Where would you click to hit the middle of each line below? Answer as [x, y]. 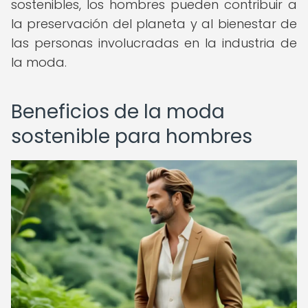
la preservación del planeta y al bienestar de [154, 24]
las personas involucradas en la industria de [154, 43]
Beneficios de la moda [118, 112]
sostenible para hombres [132, 136]
